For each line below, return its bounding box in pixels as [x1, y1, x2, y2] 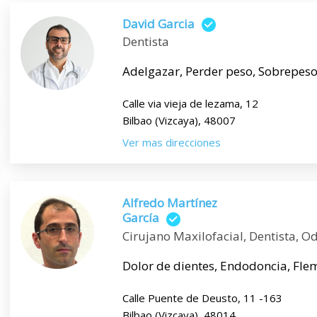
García [122, 209, 159, 226]
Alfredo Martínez [122, 195, 217, 212]
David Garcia [122, 16, 195, 32]
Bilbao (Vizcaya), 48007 [122, 113, 236, 128]
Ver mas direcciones [122, 135, 221, 150]
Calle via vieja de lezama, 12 [122, 96, 258, 111]
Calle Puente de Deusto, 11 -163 [122, 290, 282, 305]
